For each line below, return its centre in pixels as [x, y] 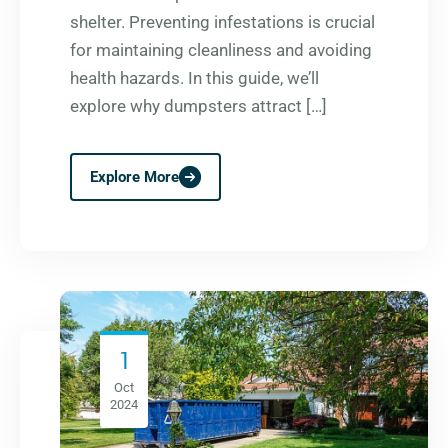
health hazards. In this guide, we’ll [194, 77]
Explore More [134, 176]
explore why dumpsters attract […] [198, 105]
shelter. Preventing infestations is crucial [222, 21]
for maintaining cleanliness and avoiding [221, 49]
